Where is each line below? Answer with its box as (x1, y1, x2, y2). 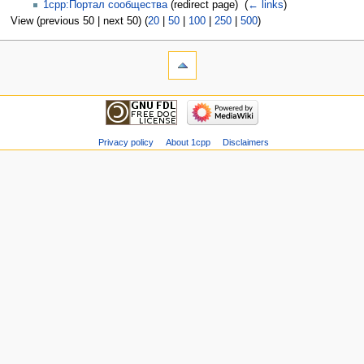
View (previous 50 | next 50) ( (10, 15, 148, 28)
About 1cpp (165, 136, 210, 147)
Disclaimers (222, 136, 269, 147)
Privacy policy (97, 136, 154, 147)
